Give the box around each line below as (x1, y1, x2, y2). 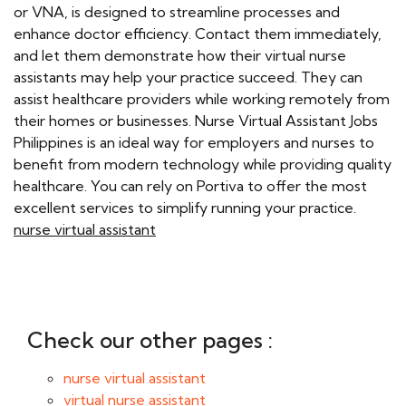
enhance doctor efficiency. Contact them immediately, (14, 24, 382, 43)
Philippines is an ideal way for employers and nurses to (14, 133, 374, 151)
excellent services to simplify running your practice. (14, 198, 356, 217)
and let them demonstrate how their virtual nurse (14, 46, 346, 64)
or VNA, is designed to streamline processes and (14, 3, 340, 21)
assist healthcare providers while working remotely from (14, 90, 390, 108)
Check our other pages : (27, 326, 273, 353)
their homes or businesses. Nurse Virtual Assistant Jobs (14, 111, 378, 130)
